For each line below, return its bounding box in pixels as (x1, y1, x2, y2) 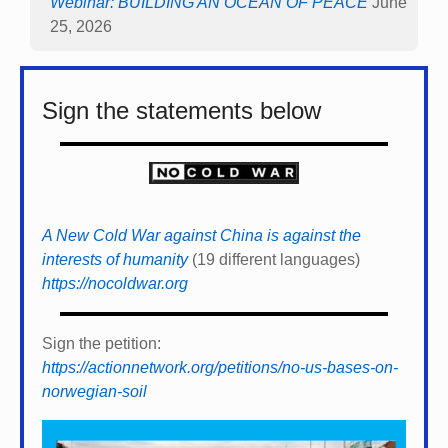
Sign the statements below (42, 97, 321, 125)
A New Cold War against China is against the (42, 227, 361, 245)
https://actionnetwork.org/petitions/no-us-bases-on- (42, 359, 398, 377)
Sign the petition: (42, 335, 161, 353)
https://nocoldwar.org (42, 275, 188, 293)
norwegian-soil (42, 383, 147, 401)
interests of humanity (42, 251, 188, 269)
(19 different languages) (188, 251, 360, 269)
